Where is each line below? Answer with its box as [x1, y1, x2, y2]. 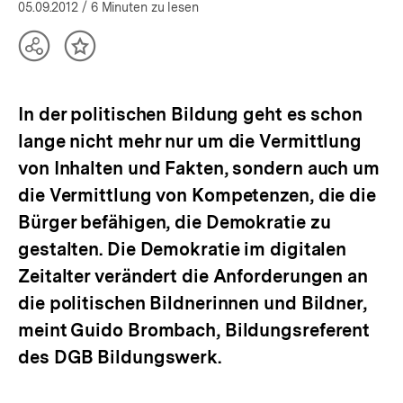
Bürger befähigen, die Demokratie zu [18, 211, 331, 233]
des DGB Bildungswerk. [18, 346, 221, 368]
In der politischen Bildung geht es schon [18, 103, 363, 125]
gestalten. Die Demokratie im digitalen [18, 238, 347, 260]
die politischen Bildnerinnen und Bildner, [18, 292, 367, 314]
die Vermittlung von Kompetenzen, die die [18, 184, 376, 206]
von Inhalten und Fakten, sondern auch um [18, 157, 380, 179]
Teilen [33, 44, 79, 64]
